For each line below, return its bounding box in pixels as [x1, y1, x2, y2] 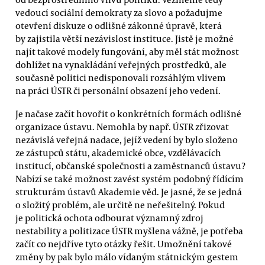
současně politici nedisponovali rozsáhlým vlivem [15, 71, 226, 83]
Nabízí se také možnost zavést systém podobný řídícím [15, 173, 244, 185]
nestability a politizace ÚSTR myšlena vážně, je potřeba [15, 225, 243, 237]
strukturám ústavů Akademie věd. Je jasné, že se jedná [15, 186, 242, 198]
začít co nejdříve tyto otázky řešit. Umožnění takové [15, 238, 232, 250]
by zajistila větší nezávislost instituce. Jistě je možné [15, 32, 234, 44]
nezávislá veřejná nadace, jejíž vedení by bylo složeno [15, 134, 238, 146]
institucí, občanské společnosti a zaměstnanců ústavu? [15, 160, 245, 172]
